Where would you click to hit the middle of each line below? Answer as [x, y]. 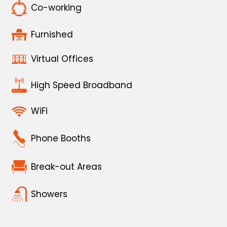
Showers [49, 194]
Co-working [56, 8]
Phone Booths [61, 139]
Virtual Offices [62, 59]
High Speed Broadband [82, 85]
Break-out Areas [66, 167]
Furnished [52, 34]
